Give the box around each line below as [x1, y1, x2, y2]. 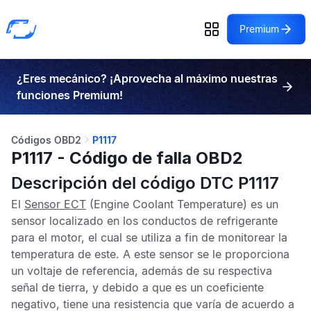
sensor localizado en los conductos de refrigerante [11, 214, 278, 228]
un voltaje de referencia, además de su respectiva [11, 264, 272, 278]
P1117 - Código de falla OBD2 [11, 148, 243, 168]
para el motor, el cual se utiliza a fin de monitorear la [11, 230, 287, 244]
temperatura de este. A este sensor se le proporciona [11, 247, 289, 261]
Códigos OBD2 [11, 134, 81, 146]
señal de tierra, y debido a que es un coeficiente [11, 280, 264, 294]
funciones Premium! [17, 88, 123, 102]
